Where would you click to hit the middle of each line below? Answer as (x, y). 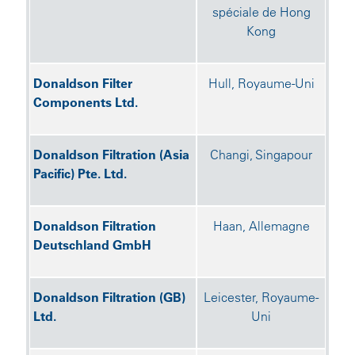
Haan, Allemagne (261, 226)
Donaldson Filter (83, 83)
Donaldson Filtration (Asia (111, 155)
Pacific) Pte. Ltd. (80, 174)
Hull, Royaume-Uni (261, 83)
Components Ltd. (86, 102)
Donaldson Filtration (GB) (109, 297)
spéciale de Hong (261, 12)
